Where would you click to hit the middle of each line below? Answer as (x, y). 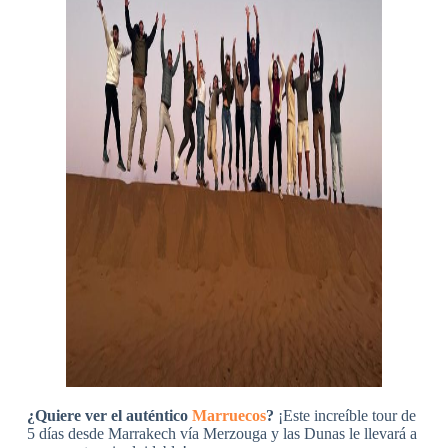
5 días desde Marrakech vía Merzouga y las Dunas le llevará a (221, 434)
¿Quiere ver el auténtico (109, 416)
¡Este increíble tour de (344, 416)
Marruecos (228, 416)
